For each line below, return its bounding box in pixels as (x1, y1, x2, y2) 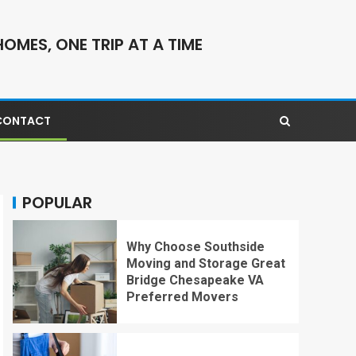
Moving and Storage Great (126, 255, 285, 271)
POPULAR (22, 191, 92, 214)
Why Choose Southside (126, 238, 265, 254)
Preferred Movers (126, 288, 238, 304)
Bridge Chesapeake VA (126, 272, 264, 288)
